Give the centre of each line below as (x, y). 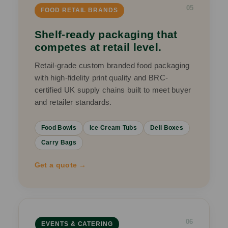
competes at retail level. (98, 47)
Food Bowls (59, 128)
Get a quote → (60, 165)
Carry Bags (59, 143)
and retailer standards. (73, 102)
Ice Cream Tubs (113, 128)
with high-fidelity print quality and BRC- (101, 78)
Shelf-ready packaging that (106, 35)
